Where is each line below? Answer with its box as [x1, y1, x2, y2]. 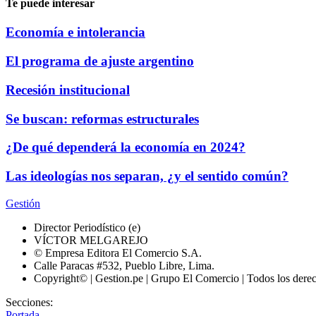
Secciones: [6, 296, 53, 308]
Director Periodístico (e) [34, 221, 140, 233]
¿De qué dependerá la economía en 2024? [6, 140, 245, 155]
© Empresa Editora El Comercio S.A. [34, 246, 202, 259]
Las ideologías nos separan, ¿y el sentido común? [6, 169, 288, 184]
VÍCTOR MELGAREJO [34, 233, 148, 246]
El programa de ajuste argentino [6, 54, 194, 69]
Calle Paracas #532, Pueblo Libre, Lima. [34, 259, 214, 272]
